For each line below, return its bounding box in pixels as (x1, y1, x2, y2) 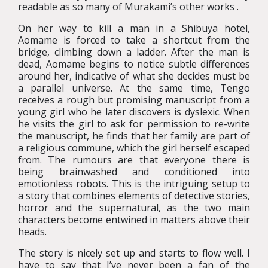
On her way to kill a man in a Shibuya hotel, (18, 22, 250, 35)
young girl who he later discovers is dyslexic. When (18, 105, 250, 118)
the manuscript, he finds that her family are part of (18, 129, 250, 142)
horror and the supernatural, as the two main (18, 201, 250, 214)
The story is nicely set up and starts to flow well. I (18, 246, 250, 260)
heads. (18, 225, 47, 238)
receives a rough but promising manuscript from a (18, 93, 250, 106)
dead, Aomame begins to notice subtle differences (18, 57, 250, 71)
